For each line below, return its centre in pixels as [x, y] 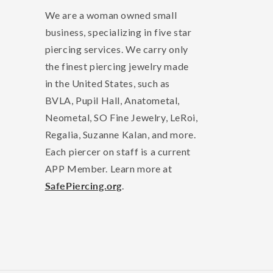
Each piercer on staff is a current [118, 152]
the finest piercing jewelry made [117, 66]
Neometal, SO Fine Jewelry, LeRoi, [121, 118]
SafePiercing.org [83, 186]
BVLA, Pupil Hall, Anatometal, [112, 101]
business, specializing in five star [118, 32]
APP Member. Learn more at [108, 169]
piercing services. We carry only [116, 49]
